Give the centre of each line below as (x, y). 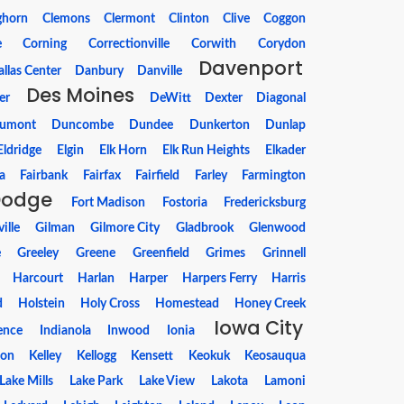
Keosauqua (275, 356)
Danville (160, 71)
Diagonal (280, 98)
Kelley (46, 356)
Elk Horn (124, 151)
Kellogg (96, 356)
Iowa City (258, 328)
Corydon (281, 44)
